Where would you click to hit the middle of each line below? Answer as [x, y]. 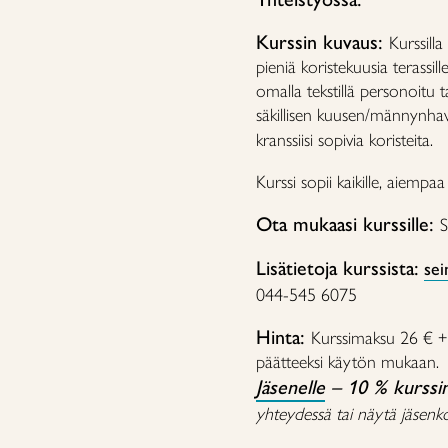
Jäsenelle [290, 387]
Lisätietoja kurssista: [337, 268]
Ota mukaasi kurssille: [348, 224]
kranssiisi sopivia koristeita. [344, 140]
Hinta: [283, 337]
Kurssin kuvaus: [322, 42]
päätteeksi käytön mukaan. [347, 362]
